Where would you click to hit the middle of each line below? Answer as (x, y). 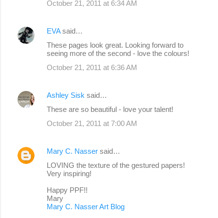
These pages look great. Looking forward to (115, 45)
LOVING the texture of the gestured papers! (116, 165)
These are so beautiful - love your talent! (110, 109)
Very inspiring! (69, 173)
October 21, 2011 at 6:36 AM (92, 67)
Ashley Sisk (66, 95)
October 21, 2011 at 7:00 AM (92, 123)
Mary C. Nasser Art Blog (86, 206)
